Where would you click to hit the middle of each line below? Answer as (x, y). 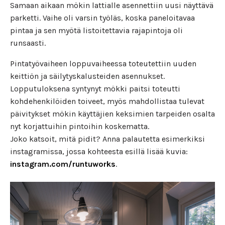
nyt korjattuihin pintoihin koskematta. (80, 126)
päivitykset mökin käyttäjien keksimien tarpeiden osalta (113, 114)
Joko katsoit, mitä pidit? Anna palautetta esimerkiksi (107, 139)
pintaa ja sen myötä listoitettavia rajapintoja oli (96, 30)
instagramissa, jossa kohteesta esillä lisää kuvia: (99, 151)
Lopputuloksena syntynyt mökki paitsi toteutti (95, 88)
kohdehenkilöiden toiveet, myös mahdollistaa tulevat (107, 101)
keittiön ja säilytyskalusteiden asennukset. (87, 76)
